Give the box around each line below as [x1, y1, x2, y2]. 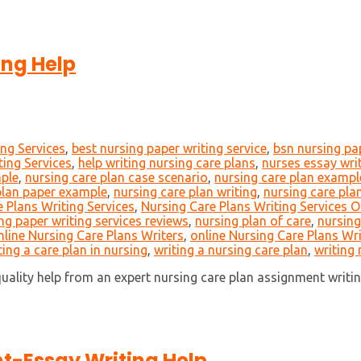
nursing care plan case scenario [25, 170, 208, 185]
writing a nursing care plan [154, 243, 308, 258]
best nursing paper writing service [72, 141, 267, 156]
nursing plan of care [195, 214, 311, 229]
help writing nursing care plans [78, 156, 255, 171]
